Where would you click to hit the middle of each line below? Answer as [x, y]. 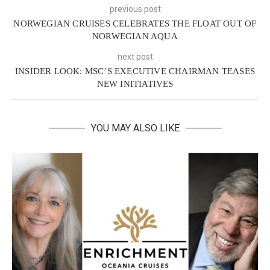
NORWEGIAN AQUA [135, 36]
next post [135, 57]
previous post [135, 9]
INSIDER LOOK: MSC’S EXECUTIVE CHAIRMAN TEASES [135, 71]
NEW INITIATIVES [135, 84]
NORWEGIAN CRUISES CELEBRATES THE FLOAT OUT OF [135, 24]
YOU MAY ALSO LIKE [135, 128]
